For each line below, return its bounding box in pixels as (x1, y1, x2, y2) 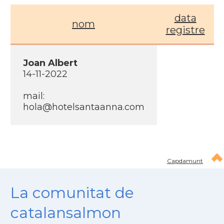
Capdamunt (167, 157, 203, 164)
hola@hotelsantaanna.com (22, 101, 144, 112)
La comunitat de (10, 183, 134, 202)
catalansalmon (10, 203, 121, 222)
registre (165, 24, 205, 36)
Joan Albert (22, 57, 77, 68)
